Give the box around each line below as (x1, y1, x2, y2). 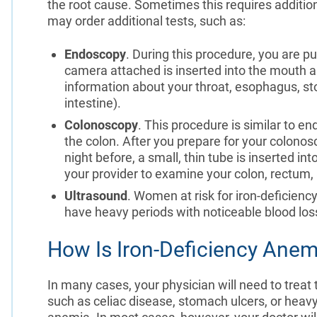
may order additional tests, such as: (47, 13, 246, 28)
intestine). (64, 95, 121, 110)
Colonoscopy (64, 117, 138, 132)
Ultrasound (64, 188, 127, 203)
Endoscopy (64, 46, 126, 62)
